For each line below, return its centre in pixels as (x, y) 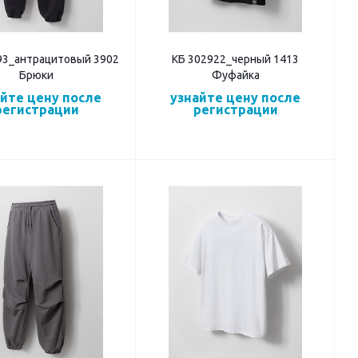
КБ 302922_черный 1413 (235, 60)
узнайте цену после (235, 98)
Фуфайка (235, 76)
